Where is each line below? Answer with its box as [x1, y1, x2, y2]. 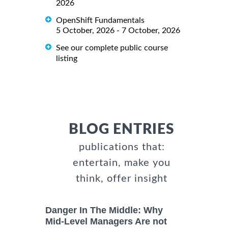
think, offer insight [76, 174, 167, 184]
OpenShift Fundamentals [56, 16, 145, 25]
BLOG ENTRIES [69, 122, 175, 137]
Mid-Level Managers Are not [45, 216, 167, 226]
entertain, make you [73, 158, 170, 168]
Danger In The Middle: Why [45, 205, 163, 216]
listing [56, 54, 77, 63]
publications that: [78, 142, 165, 153]
